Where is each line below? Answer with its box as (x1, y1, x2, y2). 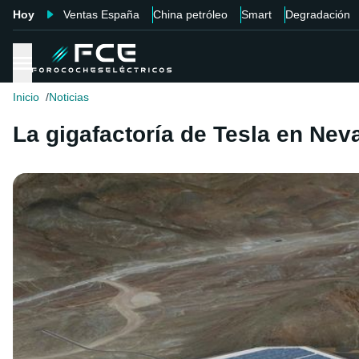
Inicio (13, 91, 39, 104)
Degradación (285, 8, 350, 21)
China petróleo (153, 8, 228, 21)
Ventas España (63, 8, 139, 21)
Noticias (49, 91, 89, 104)
